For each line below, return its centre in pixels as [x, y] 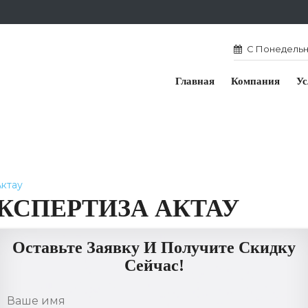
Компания [255, 81]
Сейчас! [154, 265]
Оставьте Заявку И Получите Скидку [154, 247]
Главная [195, 81]
